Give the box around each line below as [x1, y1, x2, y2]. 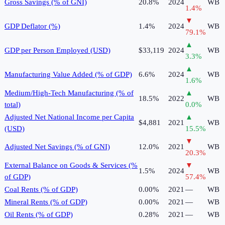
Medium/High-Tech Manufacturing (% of [5, 89, 134, 97]
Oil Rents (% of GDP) [5, 210, 73, 219]
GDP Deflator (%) [5, 22, 60, 31]
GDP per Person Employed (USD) [5, 46, 110, 55]
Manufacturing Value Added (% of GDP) [5, 70, 132, 79]
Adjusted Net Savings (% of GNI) [5, 143, 110, 151]
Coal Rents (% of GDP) [5, 185, 78, 194]
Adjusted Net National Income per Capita [5, 113, 134, 122]
